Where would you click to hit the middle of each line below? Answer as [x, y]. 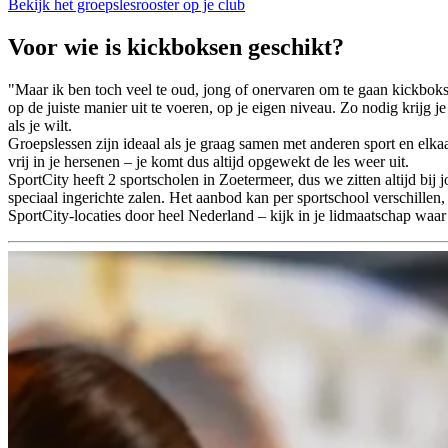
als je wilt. [40, 125]
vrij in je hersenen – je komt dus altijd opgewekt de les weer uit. [208, 161]
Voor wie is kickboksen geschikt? [176, 46]
